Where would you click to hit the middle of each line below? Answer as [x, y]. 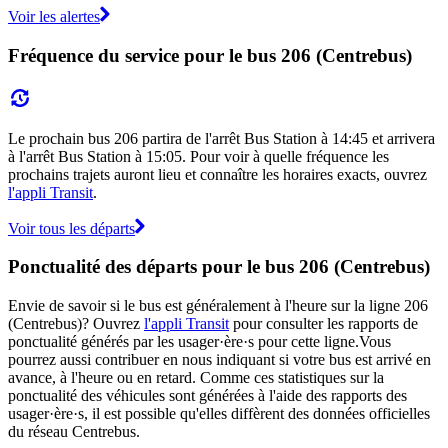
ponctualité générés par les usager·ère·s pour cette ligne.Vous [199, 341]
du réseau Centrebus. [74, 431]
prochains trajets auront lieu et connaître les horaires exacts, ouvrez [217, 174]
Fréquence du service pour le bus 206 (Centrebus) [210, 55]
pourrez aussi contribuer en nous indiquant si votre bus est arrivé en [219, 359]
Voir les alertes [54, 17]
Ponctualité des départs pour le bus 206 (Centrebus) [219, 267]
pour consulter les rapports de [323, 323]
